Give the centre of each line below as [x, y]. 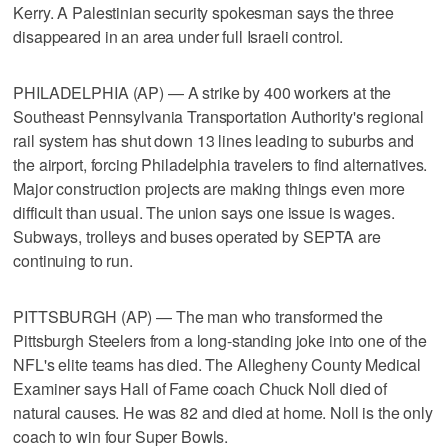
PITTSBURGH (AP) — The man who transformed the [198, 316]
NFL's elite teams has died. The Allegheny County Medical [217, 364]
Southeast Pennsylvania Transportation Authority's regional [219, 116]
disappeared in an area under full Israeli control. [178, 36]
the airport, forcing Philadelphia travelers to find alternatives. [220, 164]
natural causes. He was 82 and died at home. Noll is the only [223, 412]
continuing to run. [73, 260]
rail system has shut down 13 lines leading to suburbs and [214, 140]
